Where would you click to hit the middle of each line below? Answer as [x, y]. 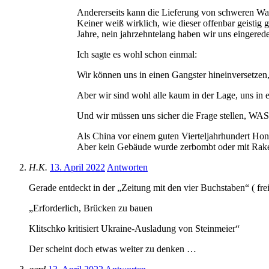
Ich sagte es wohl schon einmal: [137, 55]
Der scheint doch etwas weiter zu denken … [113, 249]
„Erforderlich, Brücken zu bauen [91, 208]
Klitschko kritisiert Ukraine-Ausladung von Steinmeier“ [134, 229]
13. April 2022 [77, 168]
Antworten [127, 168]
